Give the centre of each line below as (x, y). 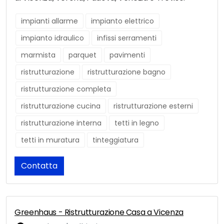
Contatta (39, 166)
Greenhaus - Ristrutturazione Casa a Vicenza (99, 212)
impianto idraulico (52, 38)
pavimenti (127, 55)
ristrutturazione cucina (61, 106)
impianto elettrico (122, 21)
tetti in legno (137, 123)
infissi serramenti (127, 38)
